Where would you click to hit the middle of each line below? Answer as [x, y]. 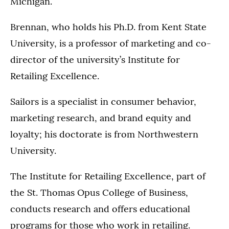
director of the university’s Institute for [95, 60]
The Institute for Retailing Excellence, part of [108, 176]
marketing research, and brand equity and [101, 118]
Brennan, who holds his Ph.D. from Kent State [108, 27]
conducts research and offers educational [100, 209]
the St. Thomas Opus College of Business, [99, 192]
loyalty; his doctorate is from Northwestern [104, 134]
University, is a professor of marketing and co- [111, 43]
